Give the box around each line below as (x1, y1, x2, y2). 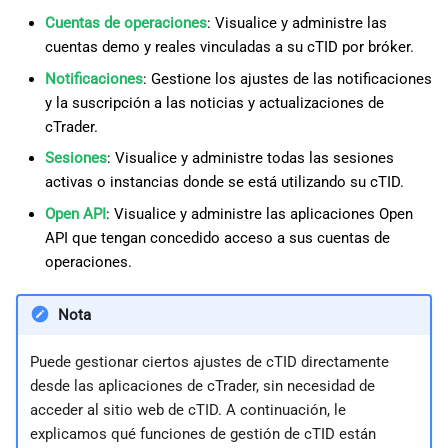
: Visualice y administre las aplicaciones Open (105, 204, 413, 223)
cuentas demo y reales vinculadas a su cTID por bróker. (44, 38, 414, 57)
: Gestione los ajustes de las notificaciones (142, 69, 432, 88)
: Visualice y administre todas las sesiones (106, 149, 394, 168)
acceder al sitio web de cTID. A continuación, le (29, 401, 346, 420)
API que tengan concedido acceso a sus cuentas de (44, 228, 390, 247)
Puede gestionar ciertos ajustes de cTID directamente (29, 353, 389, 372)
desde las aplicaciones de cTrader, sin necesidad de (29, 377, 375, 396)
